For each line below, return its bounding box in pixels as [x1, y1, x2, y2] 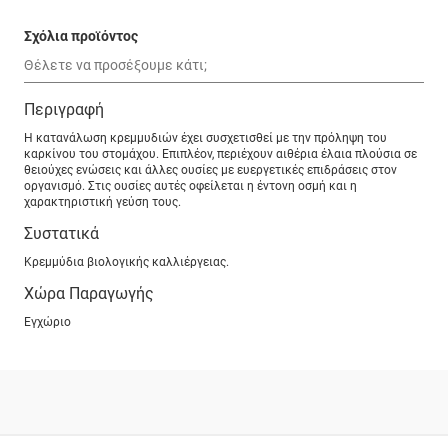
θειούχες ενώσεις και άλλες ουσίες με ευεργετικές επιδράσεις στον [24, 163, 397, 178]
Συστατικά [24, 224, 99, 244]
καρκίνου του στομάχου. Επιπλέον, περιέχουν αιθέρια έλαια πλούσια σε [24, 147, 417, 162]
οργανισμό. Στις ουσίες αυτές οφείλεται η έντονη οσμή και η [24, 179, 357, 194]
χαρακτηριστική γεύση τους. [24, 195, 181, 210]
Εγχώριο [24, 315, 71, 330]
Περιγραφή [24, 100, 104, 120]
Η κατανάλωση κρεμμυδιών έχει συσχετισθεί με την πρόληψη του [24, 131, 387, 146]
